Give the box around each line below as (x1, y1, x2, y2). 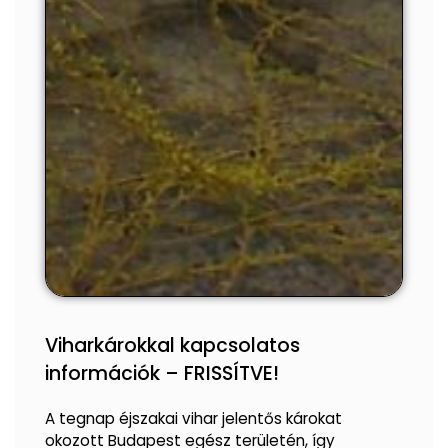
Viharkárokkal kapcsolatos (45, 331, 300, 359)
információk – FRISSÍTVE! (45, 359, 279, 387)
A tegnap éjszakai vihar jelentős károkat (45, 407, 342, 429)
